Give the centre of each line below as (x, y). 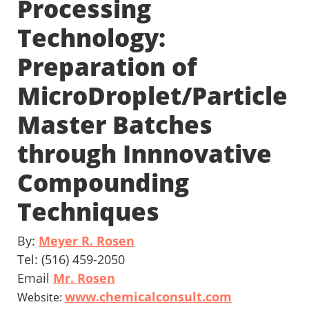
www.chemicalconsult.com (148, 297)
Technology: (91, 38)
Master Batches (115, 125)
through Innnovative (144, 154)
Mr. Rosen (84, 278)
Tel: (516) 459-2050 (71, 260)
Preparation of (107, 67)
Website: (41, 298)
